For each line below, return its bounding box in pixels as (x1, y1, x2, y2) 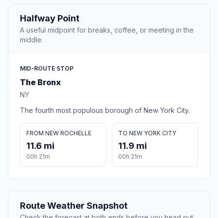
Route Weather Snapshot (20, 200, 127, 211)
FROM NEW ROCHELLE (26, 129, 91, 137)
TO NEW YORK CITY (118, 129, 176, 137)
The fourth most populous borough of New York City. (20, 106, 190, 115)
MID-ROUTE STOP (20, 65, 73, 73)
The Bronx (20, 77, 61, 88)
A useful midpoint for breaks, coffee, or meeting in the (20, 26, 194, 35)
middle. (20, 36, 43, 44)
